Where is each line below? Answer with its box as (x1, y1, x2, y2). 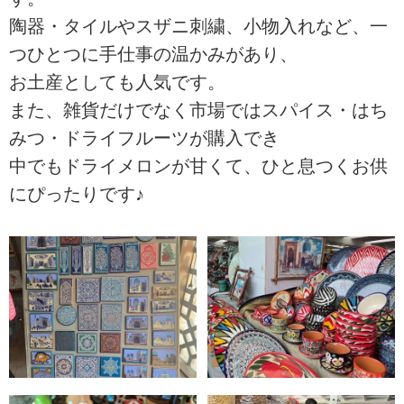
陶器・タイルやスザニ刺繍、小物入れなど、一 (9, 16, 388, 37)
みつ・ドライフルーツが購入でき (9, 128, 280, 149)
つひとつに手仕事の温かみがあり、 (9, 44, 298, 65)
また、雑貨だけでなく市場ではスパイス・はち (9, 100, 388, 121)
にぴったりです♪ (9, 184, 144, 205)
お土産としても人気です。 (9, 72, 225, 93)
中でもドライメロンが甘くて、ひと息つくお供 (9, 156, 388, 177)
